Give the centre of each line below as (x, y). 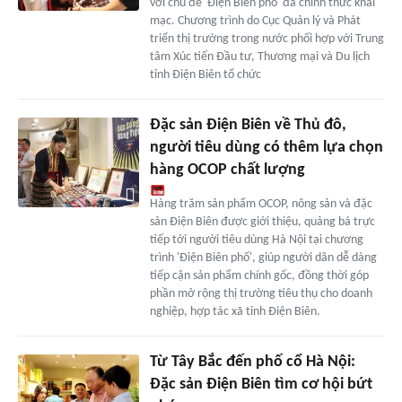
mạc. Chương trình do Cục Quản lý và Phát (255, 21)
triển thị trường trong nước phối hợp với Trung (267, 39)
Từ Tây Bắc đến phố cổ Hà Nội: (252, 362)
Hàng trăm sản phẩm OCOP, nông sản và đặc (261, 204)
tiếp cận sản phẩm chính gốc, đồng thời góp (259, 275)
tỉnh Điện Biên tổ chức (205, 74)
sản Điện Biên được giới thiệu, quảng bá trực (262, 222)
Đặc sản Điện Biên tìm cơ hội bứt (261, 384)
